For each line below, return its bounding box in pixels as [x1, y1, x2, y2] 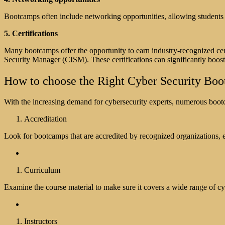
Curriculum [24, 166, 60, 175]
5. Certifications [4, 29, 58, 38]
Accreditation [24, 115, 67, 124]
